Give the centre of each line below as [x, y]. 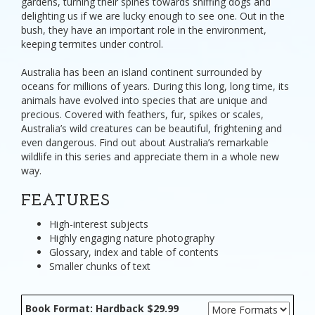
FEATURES [66, 201]
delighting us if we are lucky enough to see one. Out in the [153, 16]
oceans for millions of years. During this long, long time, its [155, 86]
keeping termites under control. [92, 44]
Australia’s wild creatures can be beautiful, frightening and [152, 128]
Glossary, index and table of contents [134, 252]
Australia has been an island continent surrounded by [141, 72]
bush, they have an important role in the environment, [144, 30]
